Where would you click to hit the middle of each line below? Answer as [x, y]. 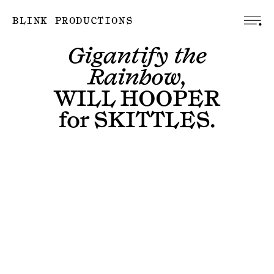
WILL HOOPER [137, 99]
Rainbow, [137, 78]
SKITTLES [152, 120]
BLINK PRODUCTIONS [73, 21]
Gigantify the [137, 56]
